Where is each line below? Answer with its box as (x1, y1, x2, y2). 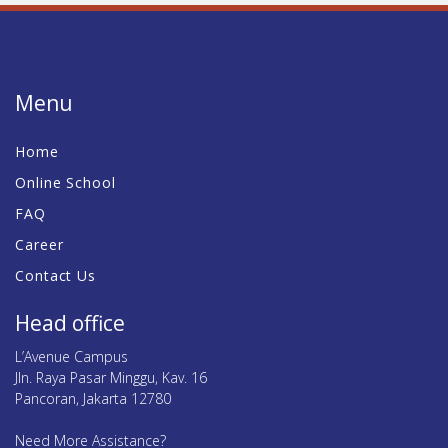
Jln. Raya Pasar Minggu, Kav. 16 (15, 367, 207, 387)
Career (15, 234, 64, 254)
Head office (15, 308, 125, 337)
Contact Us (15, 265, 96, 285)
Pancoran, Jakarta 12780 (15, 388, 171, 408)
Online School (15, 172, 116, 192)
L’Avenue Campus (15, 346, 128, 366)
